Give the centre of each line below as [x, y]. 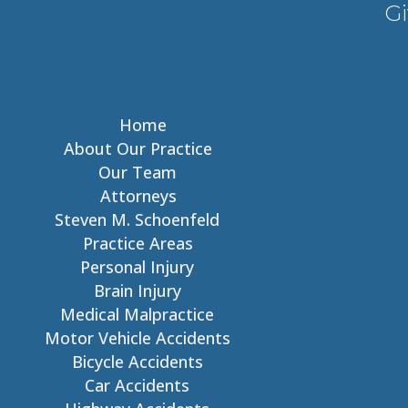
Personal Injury [138, 267]
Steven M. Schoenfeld [138, 219]
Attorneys [138, 196]
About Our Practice [138, 148]
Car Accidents [138, 385]
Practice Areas [138, 243]
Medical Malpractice [138, 314]
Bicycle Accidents [137, 362]
